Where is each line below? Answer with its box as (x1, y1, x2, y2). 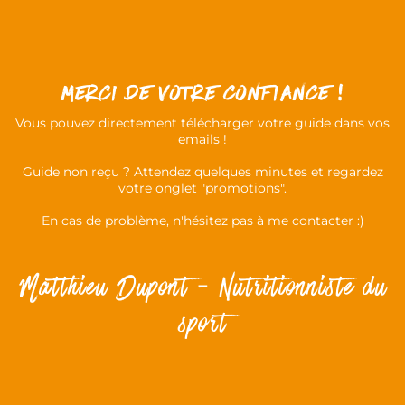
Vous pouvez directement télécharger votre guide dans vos (15, 115, 390, 131)
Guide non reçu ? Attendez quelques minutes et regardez (22, 164, 383, 180)
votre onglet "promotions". (118, 180, 287, 196)
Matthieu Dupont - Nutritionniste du (18, 268, 387, 311)
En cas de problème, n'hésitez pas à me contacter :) (41, 212, 364, 229)
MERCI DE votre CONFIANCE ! (61, 76, 344, 109)
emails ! (178, 131, 227, 147)
